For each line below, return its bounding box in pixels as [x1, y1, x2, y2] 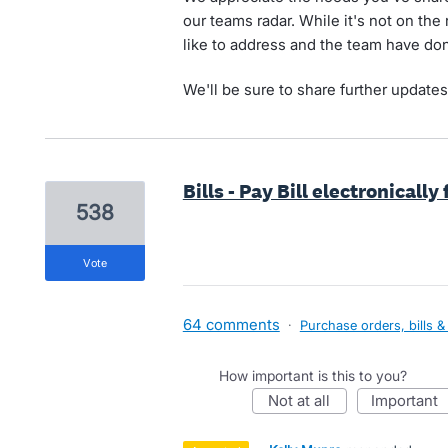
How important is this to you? [218, 367, 407, 384]
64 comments [182, 315, 280, 334]
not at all [279, 391, 331, 410]
